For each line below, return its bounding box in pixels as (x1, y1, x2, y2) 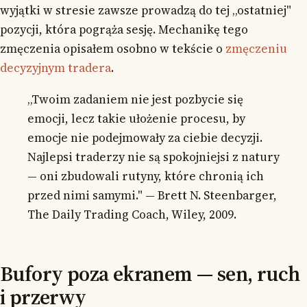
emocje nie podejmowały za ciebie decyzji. (27, 130, 262, 147)
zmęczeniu (225, 40, 287, 57)
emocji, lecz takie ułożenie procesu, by (27, 110, 245, 127)
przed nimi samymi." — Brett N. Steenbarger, (27, 187, 277, 204)
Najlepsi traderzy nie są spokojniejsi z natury (27, 149, 280, 166)
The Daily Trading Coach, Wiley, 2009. (27, 206, 236, 223)
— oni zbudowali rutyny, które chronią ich (27, 168, 264, 185)
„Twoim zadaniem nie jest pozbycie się (27, 91, 243, 108)
